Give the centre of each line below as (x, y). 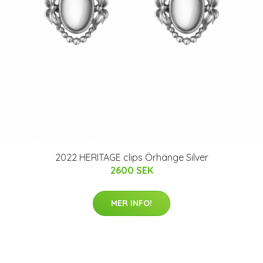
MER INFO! (131, 203)
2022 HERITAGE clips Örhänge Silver (131, 157)
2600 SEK (131, 170)
